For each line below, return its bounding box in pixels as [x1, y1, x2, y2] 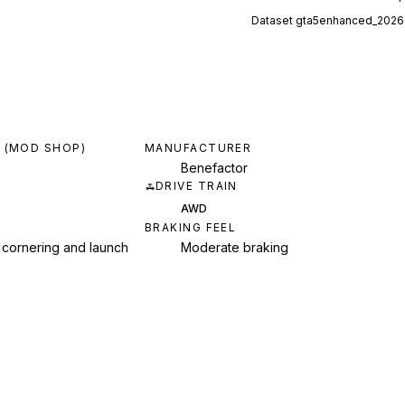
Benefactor [181, 160, 248, 176]
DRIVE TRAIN [155, 179, 238, 193]
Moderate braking [181, 240, 288, 256]
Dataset [251, 14, 296, 28]
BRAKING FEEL [145, 221, 237, 235]
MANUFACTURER [145, 141, 252, 155]
